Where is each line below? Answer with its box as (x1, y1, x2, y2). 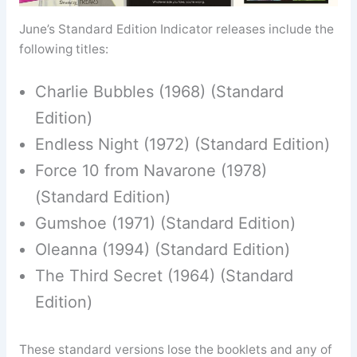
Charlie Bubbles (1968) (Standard (34, 81, 284, 101)
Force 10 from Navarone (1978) (34, 160, 267, 180)
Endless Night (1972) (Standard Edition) (34, 134, 330, 154)
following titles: (18, 41, 108, 57)
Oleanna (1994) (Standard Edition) (34, 239, 290, 259)
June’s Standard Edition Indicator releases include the (18, 21, 334, 37)
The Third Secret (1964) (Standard (34, 265, 293, 285)
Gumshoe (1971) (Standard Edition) (34, 213, 296, 233)
